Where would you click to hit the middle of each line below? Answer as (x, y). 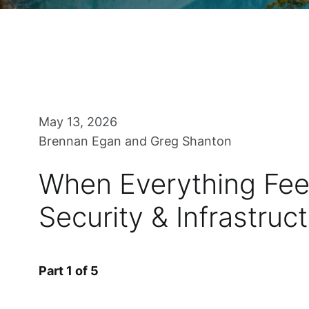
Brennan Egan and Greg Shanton (135, 141)
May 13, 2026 (78, 122)
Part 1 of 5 (69, 271)
